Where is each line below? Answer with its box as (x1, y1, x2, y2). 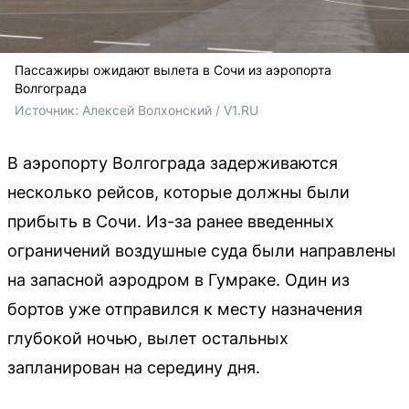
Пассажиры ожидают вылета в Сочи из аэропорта (15, 61, 331, 78)
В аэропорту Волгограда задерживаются (7, 152, 338, 173)
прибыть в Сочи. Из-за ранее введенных (7, 211, 334, 231)
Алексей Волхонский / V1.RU (82, 101, 258, 118)
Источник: (15, 101, 82, 118)
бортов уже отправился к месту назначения (7, 299, 362, 319)
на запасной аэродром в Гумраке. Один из (7, 269, 350, 289)
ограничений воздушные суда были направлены (7, 240, 396, 260)
